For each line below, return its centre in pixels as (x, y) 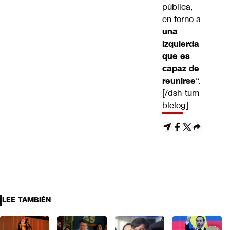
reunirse (179, 81)
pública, (177, 7)
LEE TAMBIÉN (26, 200)
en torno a (181, 20)
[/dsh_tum (181, 93)
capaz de (181, 69)
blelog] (175, 106)
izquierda (181, 44)
